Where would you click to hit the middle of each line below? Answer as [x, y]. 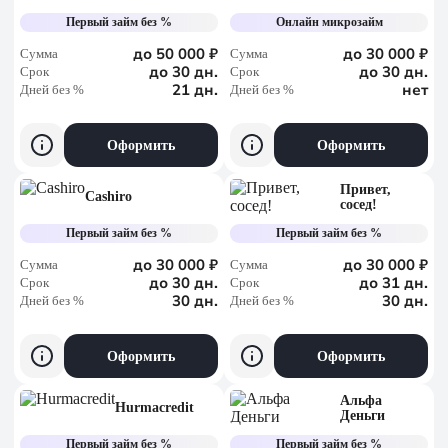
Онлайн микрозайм [329, 22]
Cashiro [108, 196]
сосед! [359, 204]
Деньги [363, 415]
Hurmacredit [154, 407]
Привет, [366, 189]
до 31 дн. [393, 283]
